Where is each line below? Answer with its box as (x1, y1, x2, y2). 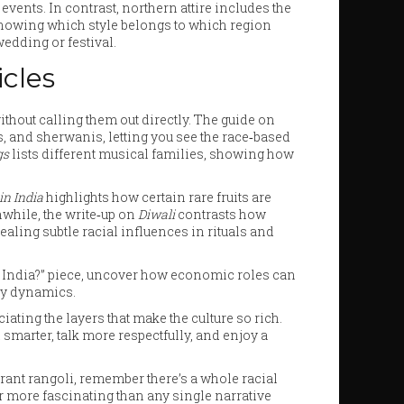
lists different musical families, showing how (9, 145, 294, 162)
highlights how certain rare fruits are (43, 188, 271, 206)
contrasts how (175, 206, 266, 223)
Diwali (138, 206, 175, 223)
